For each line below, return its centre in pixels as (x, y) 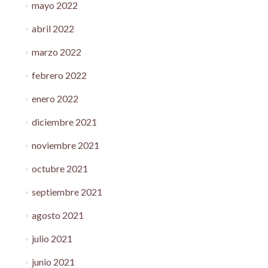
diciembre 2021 (64, 122)
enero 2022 (55, 98)
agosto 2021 (57, 215)
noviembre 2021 (65, 145)
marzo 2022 (56, 52)
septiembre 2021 (67, 192)
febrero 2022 (59, 75)
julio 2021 (52, 238)
